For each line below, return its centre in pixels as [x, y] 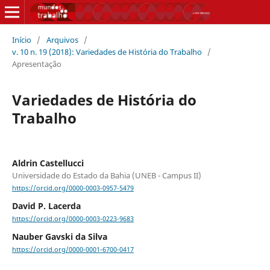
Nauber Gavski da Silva [59, 237]
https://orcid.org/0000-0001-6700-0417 [73, 250]
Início [21, 39]
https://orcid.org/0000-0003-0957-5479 [73, 188]
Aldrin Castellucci [48, 163]
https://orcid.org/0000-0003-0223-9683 [73, 219]
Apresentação [36, 64]
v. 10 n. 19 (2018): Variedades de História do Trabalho [107, 52]
